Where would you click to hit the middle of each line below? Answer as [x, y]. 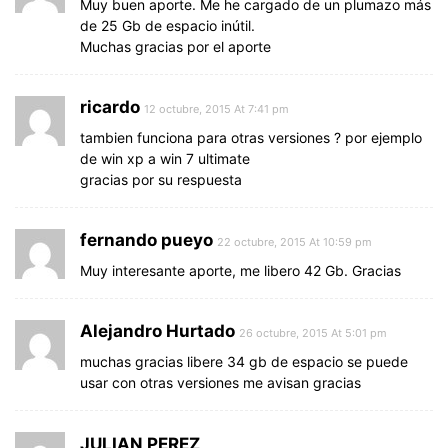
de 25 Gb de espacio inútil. [167, 25]
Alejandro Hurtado [157, 330]
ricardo [110, 106]
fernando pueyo [146, 239]
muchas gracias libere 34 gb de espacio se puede [244, 361]
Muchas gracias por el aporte [175, 46]
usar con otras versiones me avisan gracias [220, 382]
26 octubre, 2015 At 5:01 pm [313, 332]
